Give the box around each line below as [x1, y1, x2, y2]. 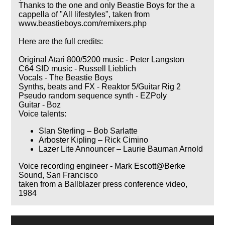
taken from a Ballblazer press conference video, [19, 179, 188, 188]
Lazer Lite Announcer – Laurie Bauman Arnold [39, 144, 203, 153]
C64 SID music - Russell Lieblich [19, 64, 137, 73]
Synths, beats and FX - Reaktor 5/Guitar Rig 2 [19, 82, 181, 91]
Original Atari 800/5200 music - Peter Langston [19, 55, 185, 64]
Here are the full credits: [19, 37, 103, 46]
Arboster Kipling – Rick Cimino [39, 135, 149, 144]
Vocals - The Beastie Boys [19, 73, 113, 82]
